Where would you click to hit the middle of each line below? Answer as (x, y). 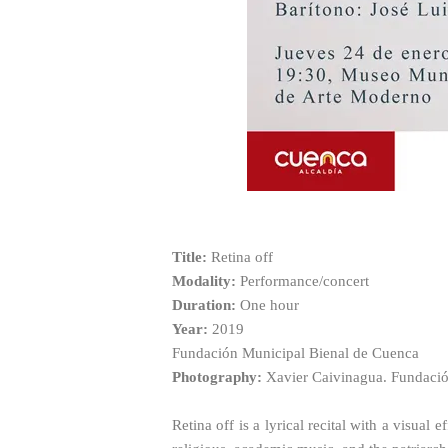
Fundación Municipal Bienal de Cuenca (295, 352)
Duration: (204, 304)
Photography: (217, 376)
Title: (189, 256)
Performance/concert (302, 280)
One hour (267, 304)
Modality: (204, 280)
